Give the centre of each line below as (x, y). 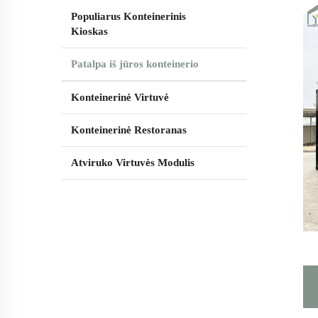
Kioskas (89, 31)
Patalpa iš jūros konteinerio (135, 64)
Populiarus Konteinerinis (128, 16)
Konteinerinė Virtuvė (120, 97)
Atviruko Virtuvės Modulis (133, 162)
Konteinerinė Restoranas (129, 130)
